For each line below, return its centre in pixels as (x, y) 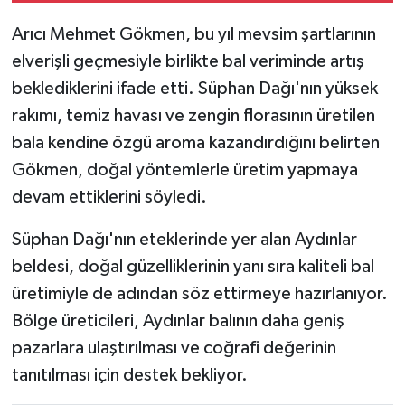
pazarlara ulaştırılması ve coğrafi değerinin (174, 348)
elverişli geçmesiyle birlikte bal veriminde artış (188, 62)
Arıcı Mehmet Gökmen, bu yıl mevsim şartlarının (193, 35)
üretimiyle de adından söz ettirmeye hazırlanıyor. (199, 294)
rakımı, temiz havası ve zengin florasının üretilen (193, 116)
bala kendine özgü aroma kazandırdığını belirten (195, 143)
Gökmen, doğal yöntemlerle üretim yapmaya (184, 170)
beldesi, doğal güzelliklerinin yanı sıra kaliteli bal (193, 267)
